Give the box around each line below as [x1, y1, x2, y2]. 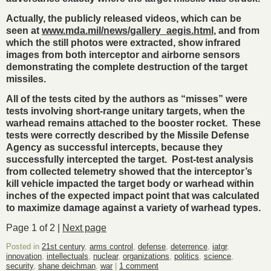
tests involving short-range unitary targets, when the [6, 105, 245, 116]
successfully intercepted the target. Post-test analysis [6, 154, 253, 165]
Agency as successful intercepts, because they [6, 142, 223, 152]
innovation [6, 251, 42, 261]
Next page [62, 222, 106, 233]
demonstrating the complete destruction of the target [6, 62, 247, 73]
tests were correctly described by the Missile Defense [6, 129, 249, 140]
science [204, 251, 231, 261]
